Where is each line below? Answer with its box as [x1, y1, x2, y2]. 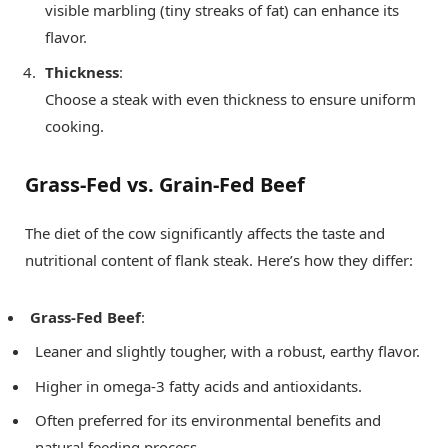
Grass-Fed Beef [30, 306, 141, 327]
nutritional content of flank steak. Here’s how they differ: [25, 249, 413, 270]
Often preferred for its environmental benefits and [35, 410, 381, 431]
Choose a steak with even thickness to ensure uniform [45, 88, 416, 109]
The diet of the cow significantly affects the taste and [25, 222, 385, 243]
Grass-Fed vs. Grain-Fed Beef [25, 170, 305, 198]
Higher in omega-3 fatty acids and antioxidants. [35, 375, 362, 396]
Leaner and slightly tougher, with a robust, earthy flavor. [35, 341, 420, 362]
